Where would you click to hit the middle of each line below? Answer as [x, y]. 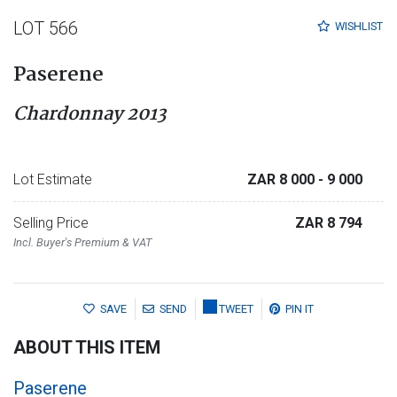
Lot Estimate [53, 179]
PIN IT [300, 308]
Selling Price [51, 222]
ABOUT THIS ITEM [87, 347]
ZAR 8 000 [283, 179]
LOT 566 [46, 28]
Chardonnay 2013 [90, 114]
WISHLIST [359, 26]
